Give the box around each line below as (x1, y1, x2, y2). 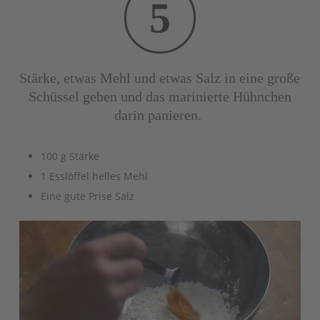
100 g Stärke (40, 149, 99, 164)
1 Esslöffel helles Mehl (40, 169, 148, 184)
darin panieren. (114, 107, 202, 124)
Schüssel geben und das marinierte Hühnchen (28, 89, 291, 105)
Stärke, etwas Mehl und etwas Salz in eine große (19, 70, 301, 86)
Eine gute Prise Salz (40, 189, 134, 204)
